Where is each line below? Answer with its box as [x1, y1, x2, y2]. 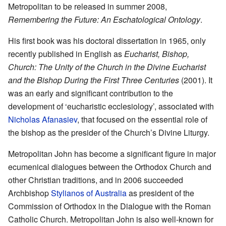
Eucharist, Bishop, [124, 48, 189, 60]
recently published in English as [8, 48, 124, 60]
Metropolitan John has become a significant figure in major [8, 148, 216, 160]
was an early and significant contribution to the [8, 87, 173, 99]
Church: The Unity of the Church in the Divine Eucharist [8, 61, 206, 73]
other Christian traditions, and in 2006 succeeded [8, 174, 183, 186]
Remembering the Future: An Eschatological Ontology [8, 14, 200, 26]
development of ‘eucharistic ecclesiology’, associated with [8, 100, 214, 112]
